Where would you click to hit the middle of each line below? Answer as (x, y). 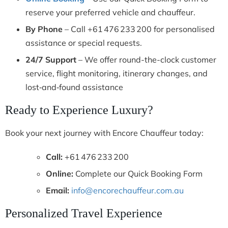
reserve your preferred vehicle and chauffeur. (110, 12)
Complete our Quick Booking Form (138, 174)
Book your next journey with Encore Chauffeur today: (104, 133)
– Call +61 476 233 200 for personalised (139, 29)
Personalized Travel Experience (84, 213)
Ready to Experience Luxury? (79, 110)
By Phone (44, 29)
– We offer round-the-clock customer (146, 60)
